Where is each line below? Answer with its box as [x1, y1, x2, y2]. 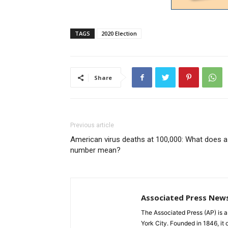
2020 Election [101, 30, 137, 38]
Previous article [70, 122, 114, 129]
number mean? [70, 146, 121, 155]
